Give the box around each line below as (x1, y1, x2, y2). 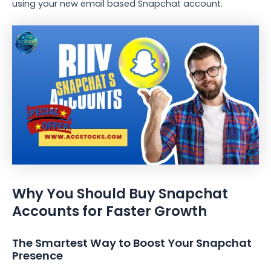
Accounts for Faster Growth (12, 201, 207, 221)
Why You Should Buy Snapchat (12, 183, 228, 203)
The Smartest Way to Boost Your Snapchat (12, 235, 252, 251)
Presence (12, 248, 63, 264)
